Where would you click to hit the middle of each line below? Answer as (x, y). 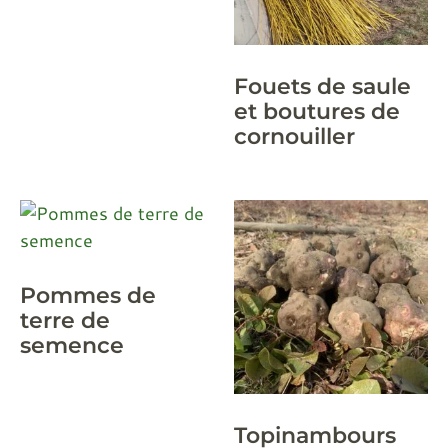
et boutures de (317, 110)
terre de (65, 319)
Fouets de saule (322, 85)
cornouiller (294, 135)
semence (72, 344)
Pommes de (88, 294)
